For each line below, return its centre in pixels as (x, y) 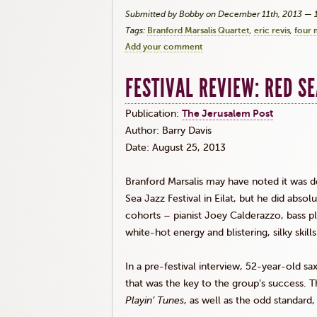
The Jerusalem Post (227, 114)
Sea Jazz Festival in (170, 198)
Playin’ (140, 300)
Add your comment (164, 47)
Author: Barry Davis (168, 131)
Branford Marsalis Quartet (198, 30)
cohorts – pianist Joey (178, 215)
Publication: (154, 114)
